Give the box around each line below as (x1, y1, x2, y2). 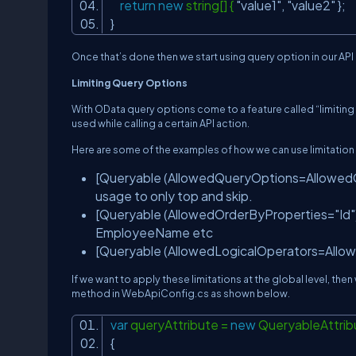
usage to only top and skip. (95, 188, 253, 203)
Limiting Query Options (72, 76, 188, 89)
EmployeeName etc (95, 225, 213, 240)
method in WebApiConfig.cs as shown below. (72, 287, 290, 300)
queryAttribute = (128, 317, 230, 332)
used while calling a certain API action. (72, 117, 250, 130)
